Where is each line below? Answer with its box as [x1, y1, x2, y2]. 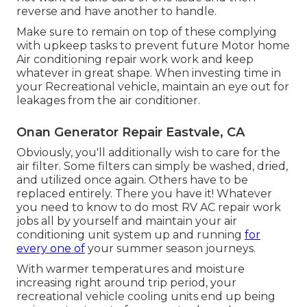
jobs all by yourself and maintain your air [16, 214, 237, 228]
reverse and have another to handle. [16, 5, 217, 19]
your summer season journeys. [85, 242, 256, 256]
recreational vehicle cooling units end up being [16, 290, 275, 304]
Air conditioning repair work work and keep [16, 53, 254, 66]
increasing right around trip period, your [16, 276, 236, 290]
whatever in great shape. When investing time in [16, 66, 281, 80]
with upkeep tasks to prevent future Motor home [16, 39, 290, 53]
